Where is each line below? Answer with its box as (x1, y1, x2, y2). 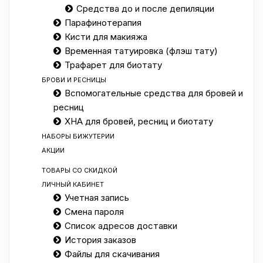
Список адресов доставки (65, 220, 177, 231)
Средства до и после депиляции (76, 3, 214, 14)
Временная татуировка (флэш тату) (65, 45, 218, 56)
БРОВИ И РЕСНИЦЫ (42, 76, 106, 84)
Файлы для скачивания (65, 248, 160, 259)
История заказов (65, 234, 136, 245)
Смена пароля (65, 206, 124, 217)
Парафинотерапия (65, 17, 141, 28)
